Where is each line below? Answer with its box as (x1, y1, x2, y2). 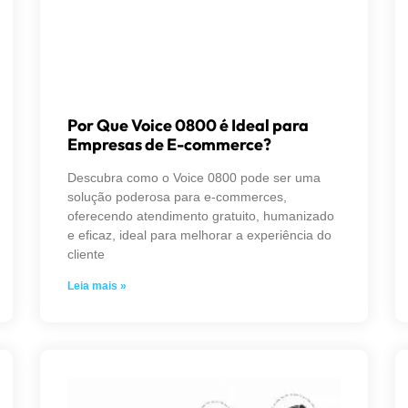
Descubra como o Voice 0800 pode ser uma (67, 169, 321, 185)
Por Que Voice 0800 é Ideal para (67, 114, 309, 136)
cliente (67, 246, 105, 261)
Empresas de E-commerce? (67, 133, 271, 155)
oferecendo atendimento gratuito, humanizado (67, 208, 334, 223)
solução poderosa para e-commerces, (67, 189, 287, 204)
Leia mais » (67, 279, 127, 292)
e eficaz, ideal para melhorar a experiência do (67, 227, 331, 242)
